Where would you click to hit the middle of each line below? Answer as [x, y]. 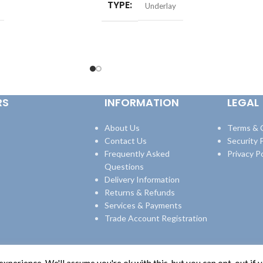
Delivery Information [142, 179]
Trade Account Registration [156, 218]
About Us [122, 127]
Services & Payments [143, 205]
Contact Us [125, 140]
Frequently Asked [137, 153]
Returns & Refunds [139, 192]
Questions [124, 166]
